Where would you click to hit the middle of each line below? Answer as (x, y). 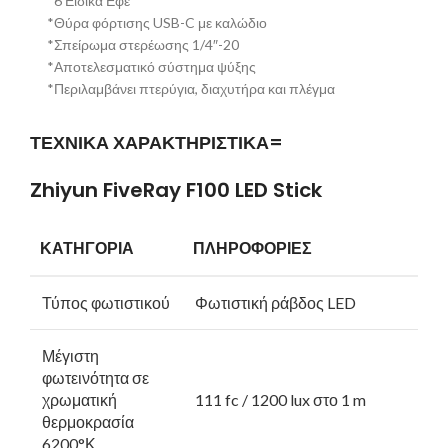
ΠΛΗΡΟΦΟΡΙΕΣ (252, 249)
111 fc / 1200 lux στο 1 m (280, 400)
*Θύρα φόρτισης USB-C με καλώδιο (157, 23)
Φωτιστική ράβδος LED (275, 303)
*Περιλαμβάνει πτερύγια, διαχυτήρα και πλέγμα (191, 89)
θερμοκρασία (88, 422)
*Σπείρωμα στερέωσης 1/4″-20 (143, 45)
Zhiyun (66, 190)
